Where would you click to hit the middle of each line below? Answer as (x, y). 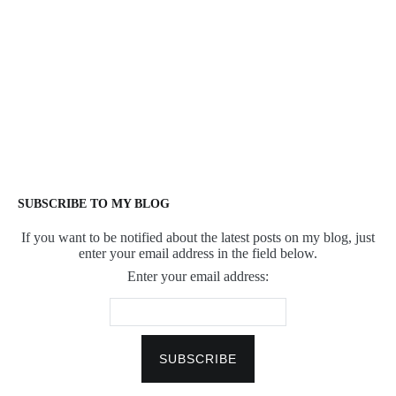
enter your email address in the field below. (198, 253)
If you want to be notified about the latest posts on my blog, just (198, 237)
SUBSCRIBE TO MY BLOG (94, 204)
